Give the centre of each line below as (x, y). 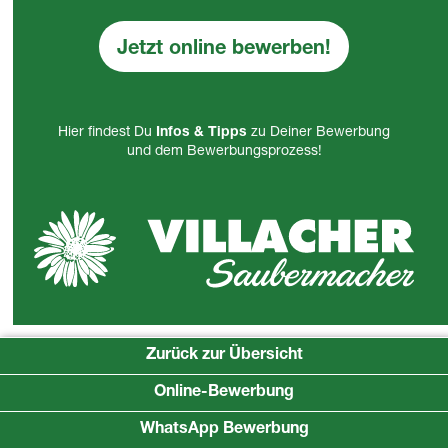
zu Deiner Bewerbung (320, 133)
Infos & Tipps (201, 133)
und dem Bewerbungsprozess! (224, 152)
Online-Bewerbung (224, 393)
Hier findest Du (107, 133)
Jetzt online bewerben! (224, 50)
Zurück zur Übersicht (224, 356)
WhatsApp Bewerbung (224, 430)
